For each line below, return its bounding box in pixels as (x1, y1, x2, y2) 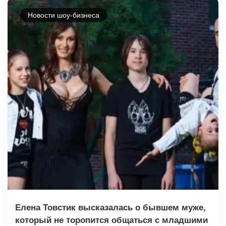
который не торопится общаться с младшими (15, 215, 208, 225)
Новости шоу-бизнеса (28, 11, 99, 19)
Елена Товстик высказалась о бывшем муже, (15, 202, 206, 212)
